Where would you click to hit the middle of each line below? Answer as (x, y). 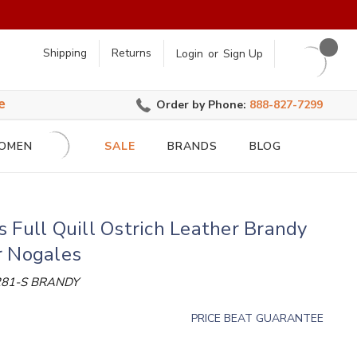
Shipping (65, 53)
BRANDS (192, 147)
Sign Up (243, 54)
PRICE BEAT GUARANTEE (258, 318)
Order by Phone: (203, 105)
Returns (131, 53)
